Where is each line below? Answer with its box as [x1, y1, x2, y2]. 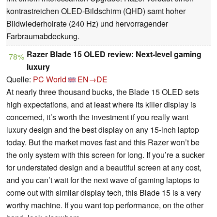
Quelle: [6, 74, 33, 85]
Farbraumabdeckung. [6, 31, 79, 42]
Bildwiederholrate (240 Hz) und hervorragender [6, 18, 168, 30]
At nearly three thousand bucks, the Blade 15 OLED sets [6, 86, 199, 98]
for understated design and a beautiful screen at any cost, [6, 162, 201, 173]
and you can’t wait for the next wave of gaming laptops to [6, 174, 200, 186]
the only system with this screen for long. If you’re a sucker [6, 149, 204, 161]
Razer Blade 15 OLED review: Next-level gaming [27, 48, 201, 60]
